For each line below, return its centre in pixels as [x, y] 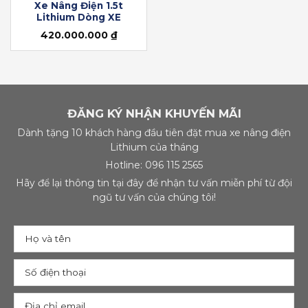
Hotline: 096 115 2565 [154, 165]
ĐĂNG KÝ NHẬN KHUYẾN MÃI [154, 114]
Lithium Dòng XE [79, 17]
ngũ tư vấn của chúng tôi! [154, 198]
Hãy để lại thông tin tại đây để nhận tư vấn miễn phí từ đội [154, 183]
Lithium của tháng [154, 147]
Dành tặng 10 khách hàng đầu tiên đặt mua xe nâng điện [154, 133]
